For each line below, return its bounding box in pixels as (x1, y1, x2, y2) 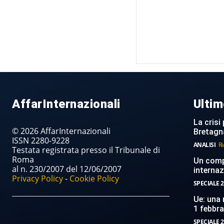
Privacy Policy (12, 172, 63, 184)
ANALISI (193, 140, 216, 149)
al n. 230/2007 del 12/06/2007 (12, 163, 121, 174)
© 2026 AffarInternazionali (12, 125, 110, 136)
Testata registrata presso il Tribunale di (12, 144, 160, 155)
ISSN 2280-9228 (12, 134, 69, 146)
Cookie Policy (69, 172, 119, 184)
